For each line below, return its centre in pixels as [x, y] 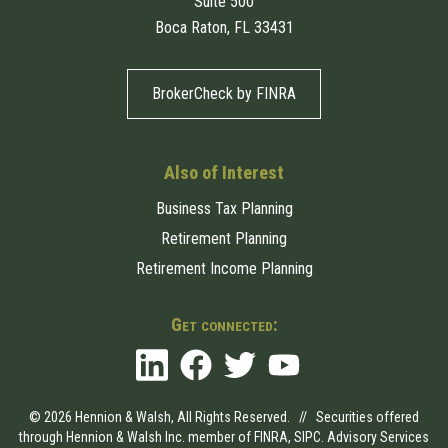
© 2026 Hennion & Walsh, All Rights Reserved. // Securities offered [224, 417]
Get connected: [224, 324]
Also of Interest [224, 172]
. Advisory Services [375, 437]
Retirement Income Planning [224, 268]
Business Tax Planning [224, 208]
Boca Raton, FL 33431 [224, 27]
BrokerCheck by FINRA [224, 93]
